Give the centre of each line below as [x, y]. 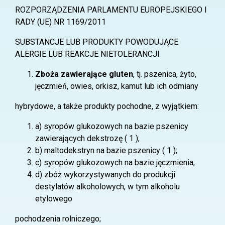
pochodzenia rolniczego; [58, 219]
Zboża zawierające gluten [84, 74]
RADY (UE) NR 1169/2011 [61, 22]
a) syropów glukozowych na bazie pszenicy [112, 126]
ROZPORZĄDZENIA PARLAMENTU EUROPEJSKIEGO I [111, 10]
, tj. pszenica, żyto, [165, 74]
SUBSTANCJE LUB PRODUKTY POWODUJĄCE [97, 42]
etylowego [54, 199]
